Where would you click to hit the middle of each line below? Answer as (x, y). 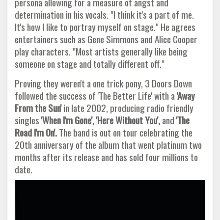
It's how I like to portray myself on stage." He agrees (105, 27)
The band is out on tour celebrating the (125, 133)
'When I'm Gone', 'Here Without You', (101, 120)
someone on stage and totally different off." (91, 64)
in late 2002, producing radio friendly (127, 108)
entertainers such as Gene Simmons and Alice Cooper (106, 39)
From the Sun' (38, 108)
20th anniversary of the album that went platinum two (108, 145)
